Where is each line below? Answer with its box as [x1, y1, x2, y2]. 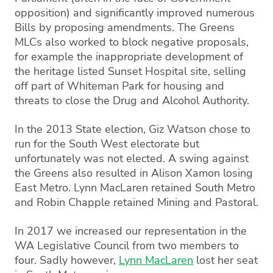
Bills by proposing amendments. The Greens [15, 20, 235, 35]
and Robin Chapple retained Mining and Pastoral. [15, 195, 258, 210]
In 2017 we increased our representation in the [15, 224, 247, 238]
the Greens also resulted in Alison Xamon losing [15, 166, 253, 180]
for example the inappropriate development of [15, 49, 243, 64]
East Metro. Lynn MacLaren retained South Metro [15, 180, 255, 195]
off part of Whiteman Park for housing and [15, 79, 224, 93]
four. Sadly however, [15, 253, 119, 268]
